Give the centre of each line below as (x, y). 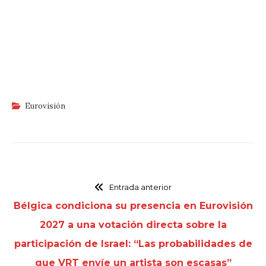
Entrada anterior (140, 187)
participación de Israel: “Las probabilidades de (133, 244)
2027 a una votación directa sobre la (133, 225)
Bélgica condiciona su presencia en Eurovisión (133, 206)
